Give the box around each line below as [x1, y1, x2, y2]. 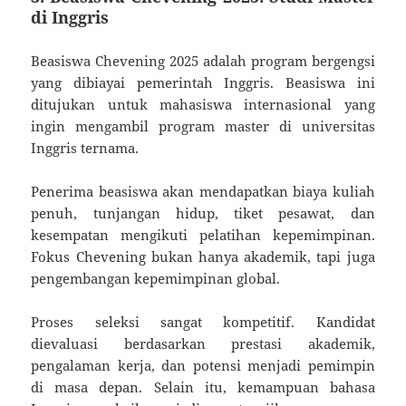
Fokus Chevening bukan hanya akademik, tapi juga [31, 246, 375, 266]
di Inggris [31, 5, 110, 28]
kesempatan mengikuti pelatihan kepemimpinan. [31, 225, 375, 244]
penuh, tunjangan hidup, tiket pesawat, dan [31, 203, 375, 222]
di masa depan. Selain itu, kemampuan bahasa [31, 377, 375, 396]
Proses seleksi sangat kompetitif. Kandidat [31, 312, 375, 331]
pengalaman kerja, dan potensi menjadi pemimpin [31, 355, 375, 374]
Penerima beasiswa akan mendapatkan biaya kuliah [31, 181, 375, 200]
